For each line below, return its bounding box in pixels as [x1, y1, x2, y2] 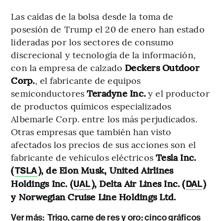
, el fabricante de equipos [35, 74, 141, 86]
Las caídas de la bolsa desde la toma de [11, 9, 174, 22]
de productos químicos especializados [11, 99, 171, 112]
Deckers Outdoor [122, 61, 199, 74]
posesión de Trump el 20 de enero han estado [11, 22, 205, 35]
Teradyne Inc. [87, 86, 146, 99]
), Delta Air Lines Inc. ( [91, 177, 185, 189]
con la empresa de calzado [11, 61, 122, 74]
